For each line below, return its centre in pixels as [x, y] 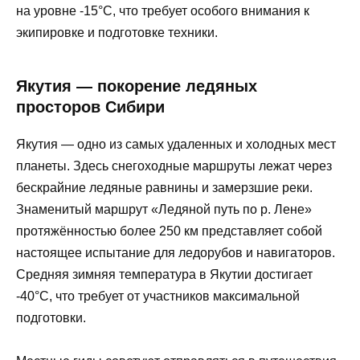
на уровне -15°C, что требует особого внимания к [163, 10]
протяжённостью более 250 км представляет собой [169, 231]
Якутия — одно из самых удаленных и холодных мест [176, 144]
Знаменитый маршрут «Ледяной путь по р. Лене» [164, 209]
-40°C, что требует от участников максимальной [158, 296]
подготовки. [51, 317]
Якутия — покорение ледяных [137, 86]
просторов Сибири [90, 106]
